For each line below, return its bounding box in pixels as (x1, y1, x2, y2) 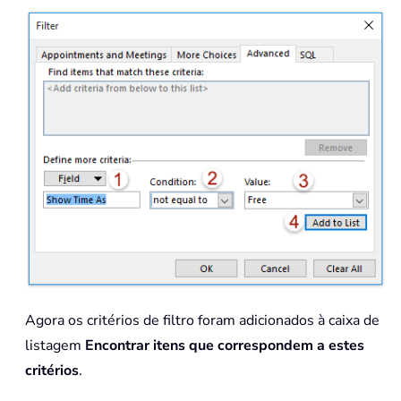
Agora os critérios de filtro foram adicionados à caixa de (25, 311, 380, 331)
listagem (25, 336, 85, 356)
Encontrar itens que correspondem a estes (85, 336, 364, 356)
